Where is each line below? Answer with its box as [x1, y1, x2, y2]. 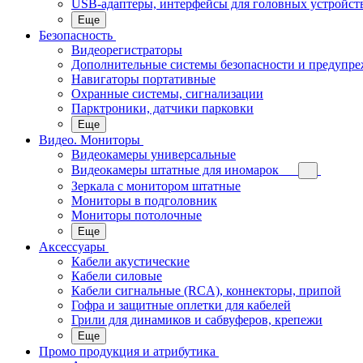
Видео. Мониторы [39, 133, 140, 147]
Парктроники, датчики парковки [71, 101, 254, 115]
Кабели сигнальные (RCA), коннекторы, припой [71, 284, 341, 297]
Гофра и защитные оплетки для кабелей [71, 298, 291, 312]
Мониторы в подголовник [71, 194, 217, 207]
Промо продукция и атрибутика [39, 344, 216, 358]
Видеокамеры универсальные [71, 147, 236, 161]
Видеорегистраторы [71, 43, 182, 57]
